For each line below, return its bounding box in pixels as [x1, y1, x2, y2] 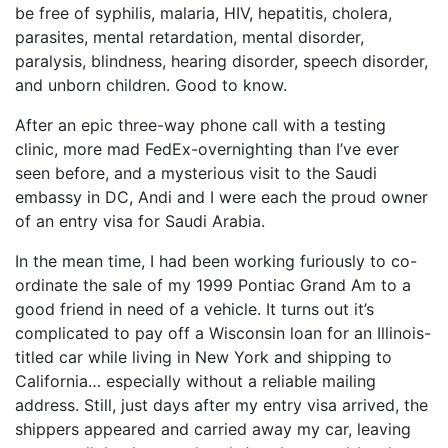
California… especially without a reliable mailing [15, 371, 376, 391]
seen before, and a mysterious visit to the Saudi [15, 163, 377, 183]
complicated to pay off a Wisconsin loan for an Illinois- [15, 323, 431, 343]
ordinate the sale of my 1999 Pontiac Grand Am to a [15, 275, 411, 295]
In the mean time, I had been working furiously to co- [15, 251, 417, 271]
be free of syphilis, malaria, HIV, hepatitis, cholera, [15, 3, 392, 23]
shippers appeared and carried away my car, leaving [15, 419, 411, 439]
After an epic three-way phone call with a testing [15, 115, 386, 135]
